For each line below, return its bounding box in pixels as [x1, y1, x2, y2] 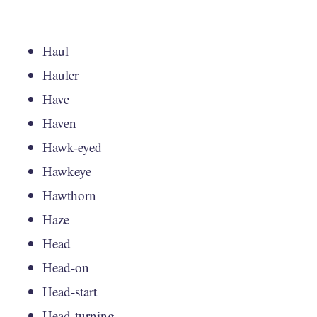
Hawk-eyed [42, 137, 102, 156]
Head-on [42, 258, 89, 276]
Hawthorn [42, 185, 96, 204]
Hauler [42, 65, 79, 83]
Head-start [42, 282, 97, 300]
